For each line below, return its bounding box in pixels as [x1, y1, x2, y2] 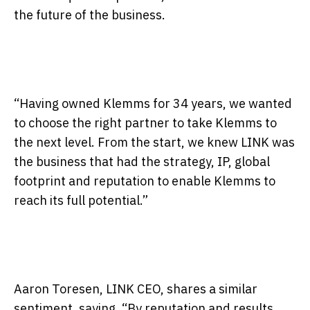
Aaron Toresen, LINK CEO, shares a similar [14, 280, 257, 297]
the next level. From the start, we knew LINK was [14, 134, 295, 150]
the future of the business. [14, 6, 165, 23]
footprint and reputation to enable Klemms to [14, 172, 275, 189]
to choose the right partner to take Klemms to [14, 114, 277, 131]
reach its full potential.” [14, 192, 148, 208]
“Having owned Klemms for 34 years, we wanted [14, 95, 292, 111]
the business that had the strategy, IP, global [14, 153, 270, 170]
